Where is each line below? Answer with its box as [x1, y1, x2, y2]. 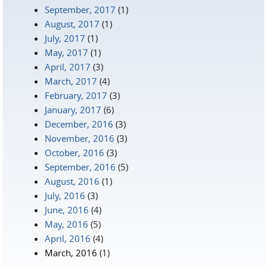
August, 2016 [45, 175, 100, 187]
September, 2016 [45, 161, 116, 173]
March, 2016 [45, 247, 97, 259]
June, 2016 [45, 204, 89, 216]
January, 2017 [45, 104, 101, 116]
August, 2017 [45, 18, 100, 30]
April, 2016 [45, 232, 91, 244]
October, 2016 [45, 147, 104, 159]
